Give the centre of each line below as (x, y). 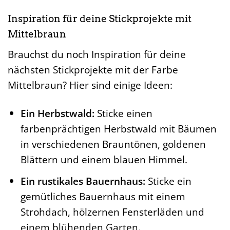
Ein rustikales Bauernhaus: (83, 181)
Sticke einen (123, 113)
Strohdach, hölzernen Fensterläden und (112, 212)
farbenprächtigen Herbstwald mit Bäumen (118, 129)
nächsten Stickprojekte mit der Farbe (93, 70)
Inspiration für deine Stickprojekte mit (100, 18)
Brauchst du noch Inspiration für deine (97, 54)
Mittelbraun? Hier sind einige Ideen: (90, 85)
